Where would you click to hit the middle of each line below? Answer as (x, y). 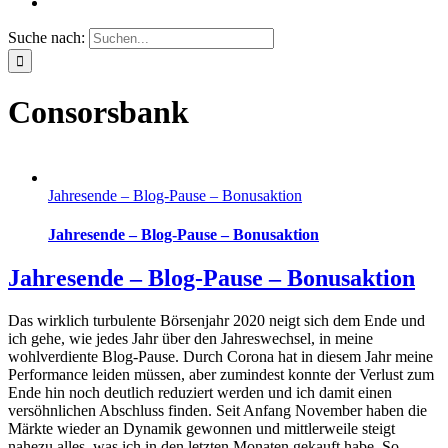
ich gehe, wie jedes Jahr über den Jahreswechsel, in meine (190, 339)
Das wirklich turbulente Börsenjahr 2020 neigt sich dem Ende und (216, 321)
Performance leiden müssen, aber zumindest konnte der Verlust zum (221, 375)
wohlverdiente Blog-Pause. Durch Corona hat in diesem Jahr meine (220, 357)
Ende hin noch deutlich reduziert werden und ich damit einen (200, 393)
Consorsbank (98, 112)
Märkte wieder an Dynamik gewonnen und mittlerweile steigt (201, 429)
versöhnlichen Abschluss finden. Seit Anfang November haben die (217, 411)
